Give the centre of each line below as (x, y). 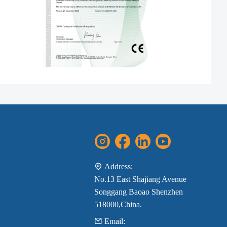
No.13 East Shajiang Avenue (140, 179)
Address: (118, 167)
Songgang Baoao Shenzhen (138, 192)
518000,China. (118, 205)
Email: (115, 221)
